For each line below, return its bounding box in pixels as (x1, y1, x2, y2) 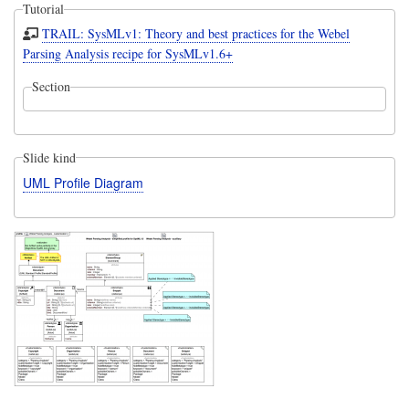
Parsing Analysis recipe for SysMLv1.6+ (22, 45, 233, 63)
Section (31, 78, 70, 96)
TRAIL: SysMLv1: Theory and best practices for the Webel (42, 25, 351, 43)
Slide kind (22, 148, 76, 166)
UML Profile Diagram (22, 173, 143, 192)
